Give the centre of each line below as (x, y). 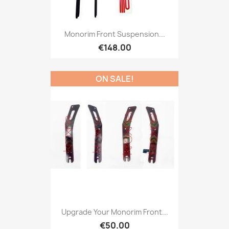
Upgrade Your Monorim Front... (114, 212)
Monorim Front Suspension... (114, 34)
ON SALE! (114, 78)
